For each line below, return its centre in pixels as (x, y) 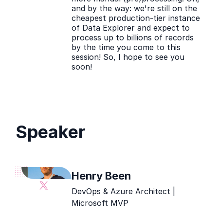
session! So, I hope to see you (128, 57)
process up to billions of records (133, 37)
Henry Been (101, 176)
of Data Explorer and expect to (131, 28)
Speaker (51, 132)
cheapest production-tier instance (136, 18)
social (55, 204)
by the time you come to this (126, 47)
